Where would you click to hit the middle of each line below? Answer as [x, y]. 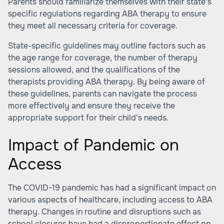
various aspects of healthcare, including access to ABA [110, 200]
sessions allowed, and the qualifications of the [94, 70]
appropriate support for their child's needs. [88, 118]
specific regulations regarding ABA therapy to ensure [107, 14]
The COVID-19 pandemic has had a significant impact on [112, 188]
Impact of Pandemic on [93, 145]
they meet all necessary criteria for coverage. [93, 26]
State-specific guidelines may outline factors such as [107, 46]
